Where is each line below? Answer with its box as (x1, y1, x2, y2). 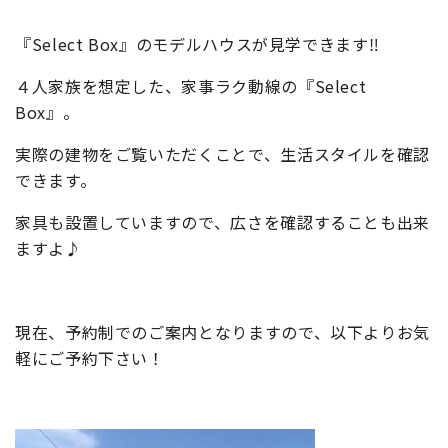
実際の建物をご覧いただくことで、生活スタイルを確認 (15, 142, 431, 166)
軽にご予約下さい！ (15, 346, 165, 370)
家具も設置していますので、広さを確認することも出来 (15, 210, 430, 234)
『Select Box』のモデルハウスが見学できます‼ (15, 32, 380, 56)
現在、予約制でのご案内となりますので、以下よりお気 (15, 320, 430, 344)
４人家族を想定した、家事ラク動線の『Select (15, 74, 367, 98)
